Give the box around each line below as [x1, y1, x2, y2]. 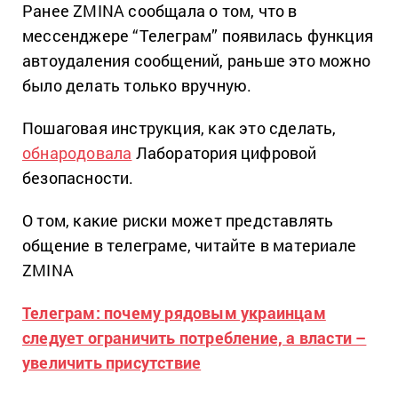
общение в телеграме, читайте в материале [22, 234, 357, 256]
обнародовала [22, 141, 132, 163]
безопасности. [22, 166, 134, 188]
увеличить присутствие [22, 351, 202, 373]
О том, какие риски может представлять [22, 209, 334, 231]
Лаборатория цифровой [131, 141, 317, 163]
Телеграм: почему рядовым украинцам [22, 301, 326, 323]
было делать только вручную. [22, 74, 252, 96]
